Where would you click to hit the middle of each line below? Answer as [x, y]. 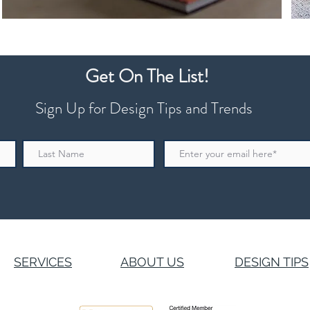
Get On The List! [147, 76]
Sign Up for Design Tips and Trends [144, 108]
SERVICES [43, 262]
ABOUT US [152, 262]
